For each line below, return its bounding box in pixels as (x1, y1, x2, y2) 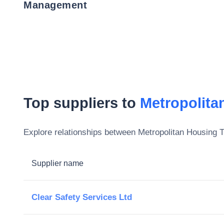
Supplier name (31, 158, 83, 167)
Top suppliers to (23, 94, 140, 111)
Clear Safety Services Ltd (31, 192, 132, 202)
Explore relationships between (23, 127, 138, 137)
